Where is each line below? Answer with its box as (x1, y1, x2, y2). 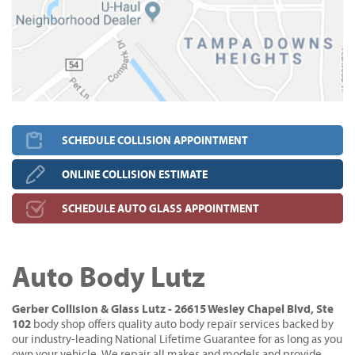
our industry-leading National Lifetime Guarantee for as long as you (12, 334, 342, 345)
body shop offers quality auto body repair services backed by (31, 319, 334, 330)
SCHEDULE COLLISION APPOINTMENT (62, 134, 248, 147)
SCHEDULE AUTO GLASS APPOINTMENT (62, 202, 259, 216)
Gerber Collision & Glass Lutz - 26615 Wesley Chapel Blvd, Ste (12, 303, 334, 316)
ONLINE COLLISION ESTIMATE (62, 168, 208, 181)
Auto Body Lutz (12, 261, 205, 295)
